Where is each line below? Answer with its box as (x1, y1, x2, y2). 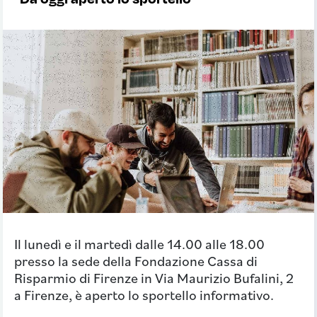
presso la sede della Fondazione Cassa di (14, 251, 258, 270)
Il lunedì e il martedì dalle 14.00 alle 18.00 (14, 234, 265, 253)
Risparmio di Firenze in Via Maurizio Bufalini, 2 (14, 268, 294, 287)
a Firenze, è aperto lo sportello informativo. (14, 285, 274, 304)
